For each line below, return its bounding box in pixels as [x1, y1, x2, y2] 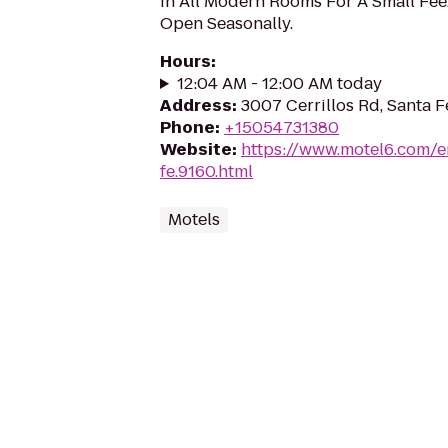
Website [160, 138, 232, 161]
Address [160, 94, 232, 117]
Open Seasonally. [160, 12, 293, 35]
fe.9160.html [160, 160, 253, 183]
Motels [168, 208, 220, 231]
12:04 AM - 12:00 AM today [176, 72, 382, 95]
